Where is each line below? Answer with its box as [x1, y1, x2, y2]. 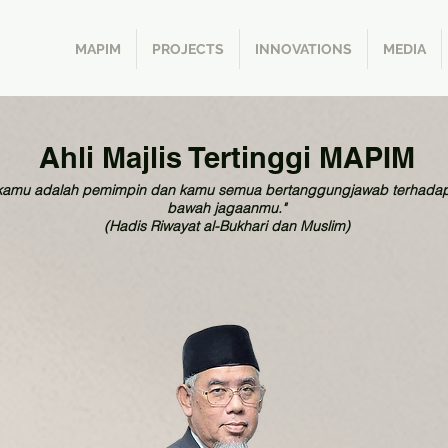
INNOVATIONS [255, 41, 352, 57]
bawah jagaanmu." [167, 199, 286, 217]
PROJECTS [152, 41, 224, 57]
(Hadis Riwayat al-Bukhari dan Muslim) [103, 217, 350, 235]
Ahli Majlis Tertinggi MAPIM [39, 140, 415, 175]
